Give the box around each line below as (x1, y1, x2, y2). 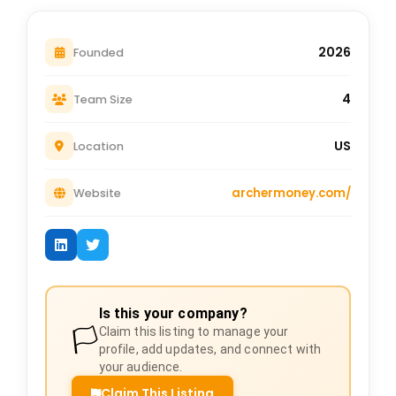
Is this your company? (98, 304, 247, 322)
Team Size (73, 91, 133, 107)
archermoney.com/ (232, 184, 351, 202)
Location (73, 138, 124, 154)
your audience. (98, 359, 183, 374)
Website (73, 185, 121, 201)
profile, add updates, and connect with (98, 341, 322, 356)
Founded (73, 44, 124, 60)
